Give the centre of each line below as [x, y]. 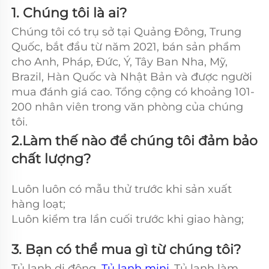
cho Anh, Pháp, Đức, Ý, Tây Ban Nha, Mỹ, [119, 62]
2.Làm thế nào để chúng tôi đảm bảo [134, 141]
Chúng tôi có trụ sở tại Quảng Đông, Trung [126, 32]
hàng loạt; [40, 204]
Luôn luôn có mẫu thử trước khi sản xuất [122, 189]
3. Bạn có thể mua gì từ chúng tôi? [131, 249]
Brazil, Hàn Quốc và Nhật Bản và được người [132, 77]
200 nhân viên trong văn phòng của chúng [127, 107]
